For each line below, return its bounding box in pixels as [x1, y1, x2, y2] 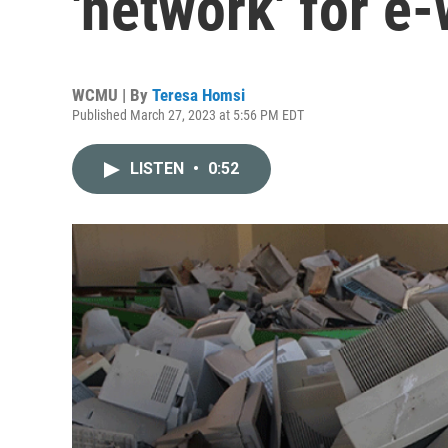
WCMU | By [72, 85, 152, 105]
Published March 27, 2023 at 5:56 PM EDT [72, 107, 304, 123]
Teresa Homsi [152, 85, 245, 105]
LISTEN [130, 159, 188, 178]
